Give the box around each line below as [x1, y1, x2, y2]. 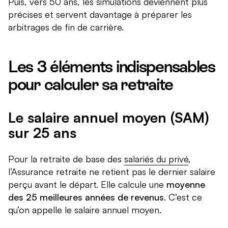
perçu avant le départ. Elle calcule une [8, 179, 166, 190]
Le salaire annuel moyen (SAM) [8, 108, 209, 127]
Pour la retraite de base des [8, 153, 124, 165]
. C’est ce [164, 191, 202, 203]
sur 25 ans [8, 124, 76, 142]
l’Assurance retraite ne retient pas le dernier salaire [8, 166, 215, 178]
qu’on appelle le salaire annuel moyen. [8, 204, 161, 216]
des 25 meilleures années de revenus [8, 191, 164, 203]
